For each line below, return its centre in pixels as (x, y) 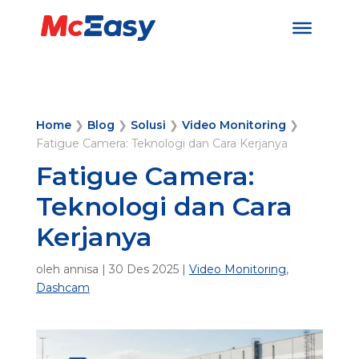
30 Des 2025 (143, 269)
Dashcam (63, 288)
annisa (81, 269)
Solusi (148, 125)
